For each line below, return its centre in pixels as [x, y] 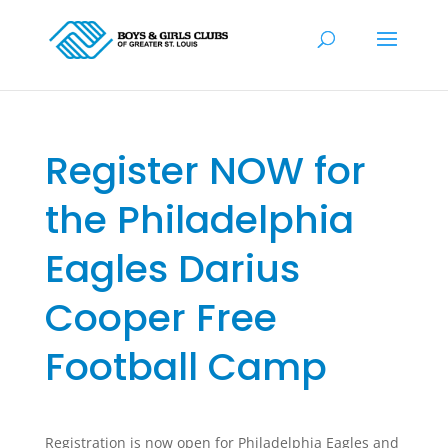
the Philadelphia [199, 219]
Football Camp [185, 366]
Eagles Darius [172, 268]
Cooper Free [160, 317]
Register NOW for [205, 170]
